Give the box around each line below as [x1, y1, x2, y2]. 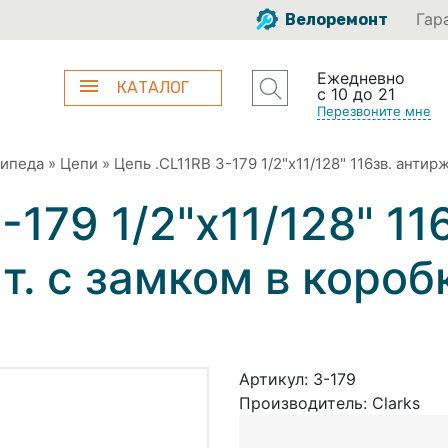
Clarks [372, 392, 420, 413]
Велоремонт [282, 10, 388, 29]
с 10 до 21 [316, 84, 395, 104]
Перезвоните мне [316, 103, 431, 119]
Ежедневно [316, 68, 405, 88]
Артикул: [239, 368, 313, 389]
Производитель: [239, 392, 372, 413]
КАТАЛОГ [117, 78, 190, 97]
